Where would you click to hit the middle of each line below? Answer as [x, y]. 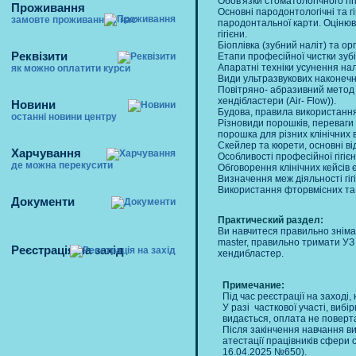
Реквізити [39, 56]
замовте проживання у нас [74, 20]
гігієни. [232, 34]
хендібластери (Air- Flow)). [277, 101]
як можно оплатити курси [71, 68]
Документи [43, 201]
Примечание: [253, 285]
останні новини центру [64, 117]
